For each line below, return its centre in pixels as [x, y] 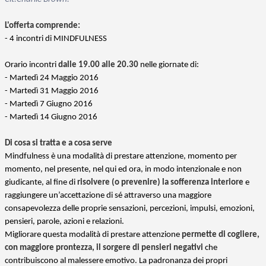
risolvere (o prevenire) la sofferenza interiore [160, 182]
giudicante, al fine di [41, 182]
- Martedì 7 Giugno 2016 [49, 104]
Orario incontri [31, 65]
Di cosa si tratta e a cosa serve [58, 143]
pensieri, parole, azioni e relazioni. [64, 221]
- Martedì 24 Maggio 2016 [52, 78]
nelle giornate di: [170, 65]
